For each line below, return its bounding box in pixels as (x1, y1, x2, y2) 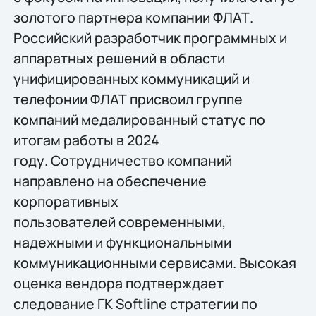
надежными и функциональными (13, 233, 231, 253)
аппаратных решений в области (13, 49, 225, 68)
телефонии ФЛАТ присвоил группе (13, 90, 243, 109)
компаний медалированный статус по (13, 110, 265, 130)
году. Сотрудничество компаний (13, 151, 232, 171)
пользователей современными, (13, 212, 226, 232)
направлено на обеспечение (13, 171, 207, 191)
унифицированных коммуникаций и (13, 69, 250, 89)
